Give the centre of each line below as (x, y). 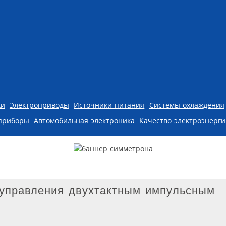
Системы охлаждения (187, 105)
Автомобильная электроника (84, 120)
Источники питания (109, 105)
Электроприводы (39, 105)
